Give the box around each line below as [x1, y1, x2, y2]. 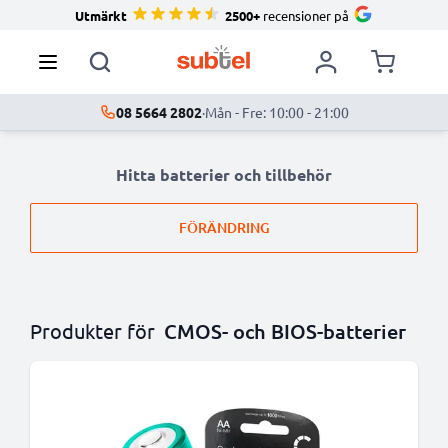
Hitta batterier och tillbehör [116, 164, 332, 185]
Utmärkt [75, 6, 127, 24]
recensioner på [260, 6, 349, 24]
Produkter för [30, 318, 155, 343]
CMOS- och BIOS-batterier [164, 318, 406, 344]
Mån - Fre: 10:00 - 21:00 [204, 103, 349, 121]
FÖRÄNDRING [178, 218, 270, 237]
